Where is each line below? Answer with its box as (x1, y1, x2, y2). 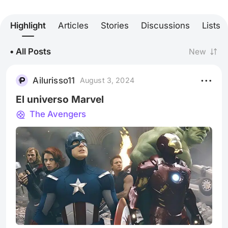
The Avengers (27, 109, 86, 120)
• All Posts (10, 46, 51, 57)
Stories (101, 20, 129, 31)
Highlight (10, 20, 46, 31)
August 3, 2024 (79, 76, 134, 85)
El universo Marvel (16, 93, 104, 105)
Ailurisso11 (33, 75, 75, 85)
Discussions (141, 20, 190, 31)
